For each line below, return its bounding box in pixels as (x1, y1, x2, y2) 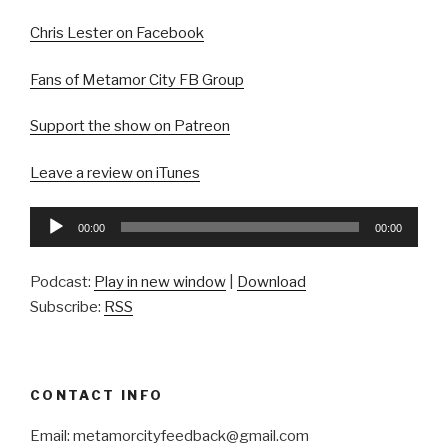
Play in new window (94, 272, 226, 291)
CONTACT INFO (30, 387, 164, 404)
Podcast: (30, 272, 94, 291)
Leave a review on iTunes (30, 163, 200, 182)
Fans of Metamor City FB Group (30, 70, 244, 89)
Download (237, 272, 306, 291)
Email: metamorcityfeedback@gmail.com (30, 426, 309, 445)
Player (29, 233, 73, 252)
